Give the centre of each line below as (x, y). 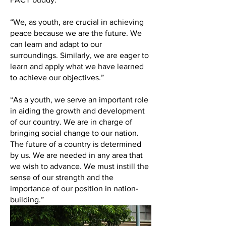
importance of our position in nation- (74, 188)
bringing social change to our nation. (74, 133)
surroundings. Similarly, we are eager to (79, 55)
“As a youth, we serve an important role (79, 100)
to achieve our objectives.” (57, 77)
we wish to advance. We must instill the (79, 166)
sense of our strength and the (62, 177)
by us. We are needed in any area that (76, 155)
